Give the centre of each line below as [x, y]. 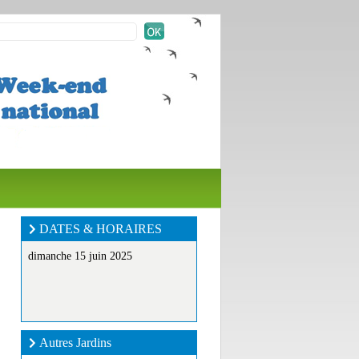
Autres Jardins [75, 343]
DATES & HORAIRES [101, 229]
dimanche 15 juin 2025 [80, 256]
